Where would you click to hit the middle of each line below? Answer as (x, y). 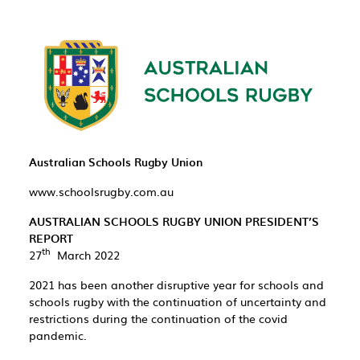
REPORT (51, 238)
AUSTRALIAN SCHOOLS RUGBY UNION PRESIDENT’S (174, 221)
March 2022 (85, 254)
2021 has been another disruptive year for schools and (176, 284)
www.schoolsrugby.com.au (101, 191)
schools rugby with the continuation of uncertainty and (178, 301)
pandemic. (58, 335)
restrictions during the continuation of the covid (158, 318)
